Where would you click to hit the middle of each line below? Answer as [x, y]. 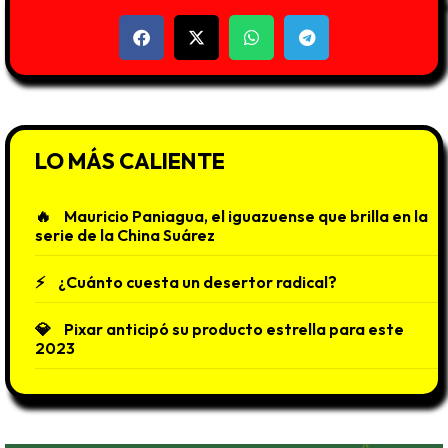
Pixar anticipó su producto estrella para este [234, 328]
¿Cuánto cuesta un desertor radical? [197, 281]
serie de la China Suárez [125, 234]
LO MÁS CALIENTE [130, 160]
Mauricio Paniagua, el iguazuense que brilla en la [246, 215]
